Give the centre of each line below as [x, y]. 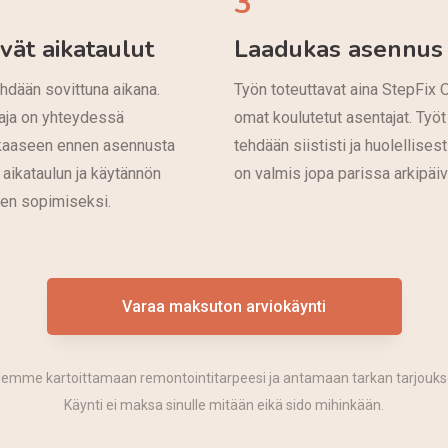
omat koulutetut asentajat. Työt [339, 117]
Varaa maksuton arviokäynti [224, 306]
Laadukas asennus [338, 48]
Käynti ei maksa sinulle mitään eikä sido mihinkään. [224, 404]
